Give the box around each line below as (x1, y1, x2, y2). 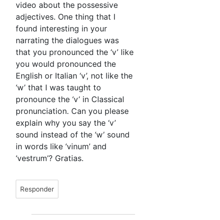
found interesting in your (16, 24, 107, 34)
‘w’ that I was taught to (16, 82, 101, 93)
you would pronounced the (16, 59, 116, 69)
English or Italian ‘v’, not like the (16, 71, 133, 81)
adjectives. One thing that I (16, 12, 115, 22)
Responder (20, 185, 54, 193)
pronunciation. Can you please (16, 106, 129, 116)
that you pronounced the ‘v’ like (16, 47, 134, 57)
